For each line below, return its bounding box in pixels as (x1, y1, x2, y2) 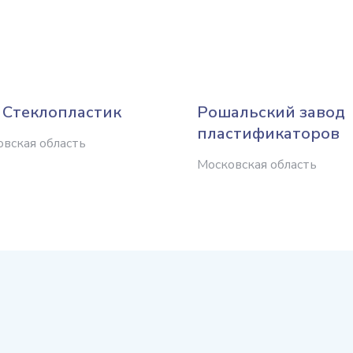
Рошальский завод (197, 101, 345, 123)
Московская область (197, 155, 317, 173)
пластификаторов (197, 122, 340, 144)
